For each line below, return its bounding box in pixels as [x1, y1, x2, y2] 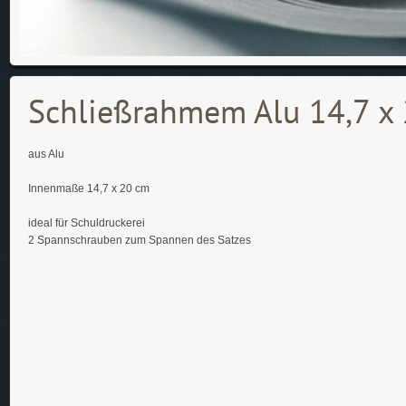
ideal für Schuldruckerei [28, 217, 145, 229]
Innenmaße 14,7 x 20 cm [28, 182, 150, 195]
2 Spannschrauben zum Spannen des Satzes [28, 234, 251, 246]
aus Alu [28, 148, 64, 160]
